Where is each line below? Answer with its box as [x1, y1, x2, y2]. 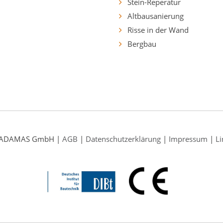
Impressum [168, 133, 208, 144]
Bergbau [127, 38, 156, 49]
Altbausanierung [127, 10, 184, 21]
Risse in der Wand [127, 24, 189, 35]
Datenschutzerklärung [85, 133, 161, 144]
